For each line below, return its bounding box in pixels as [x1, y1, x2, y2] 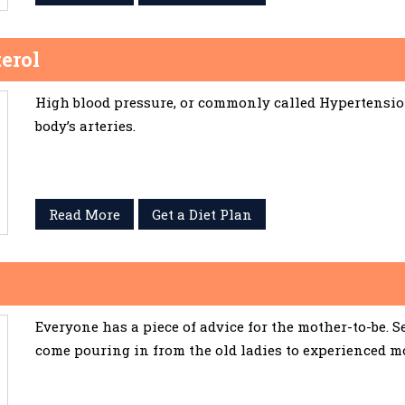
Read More [49, 205, 120, 223]
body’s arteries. [35, 117, 136, 135]
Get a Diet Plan [152, 205, 252, 223]
